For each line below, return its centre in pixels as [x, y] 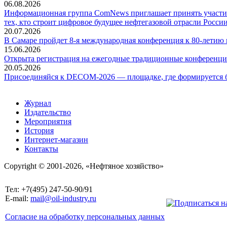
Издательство [48, 112]
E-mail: [18, 198]
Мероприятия [48, 121]
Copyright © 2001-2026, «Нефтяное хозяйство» [84, 166]
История [39, 130]
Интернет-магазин [56, 139]
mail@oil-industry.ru [63, 198]
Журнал [38, 103]
